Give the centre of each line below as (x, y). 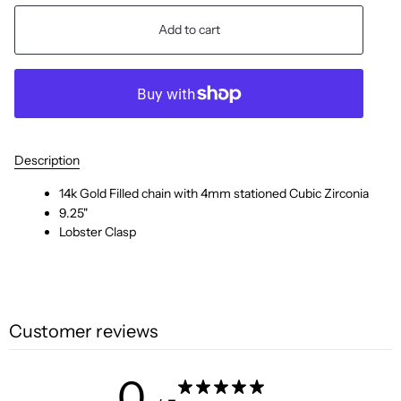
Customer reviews (83, 332)
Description (47, 161)
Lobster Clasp (98, 232)
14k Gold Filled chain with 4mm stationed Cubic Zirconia (214, 194)
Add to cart (189, 30)
